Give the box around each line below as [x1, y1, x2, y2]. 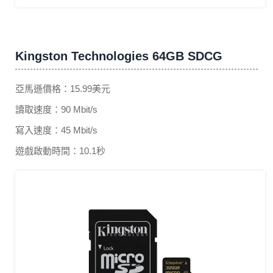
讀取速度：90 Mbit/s [15, 104, 97, 115]
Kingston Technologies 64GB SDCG [15, 49, 222, 63]
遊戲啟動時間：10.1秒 [15, 145, 105, 156]
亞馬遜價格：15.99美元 [15, 83, 110, 94]
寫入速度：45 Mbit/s [15, 124, 97, 135]
